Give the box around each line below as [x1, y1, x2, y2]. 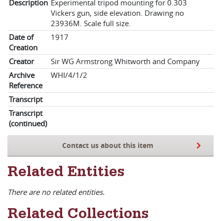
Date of [9, 32, 34, 42]
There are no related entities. [7, 187, 105, 197]
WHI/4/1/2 [51, 70, 87, 80]
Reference [9, 80, 42, 91]
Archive [9, 70, 35, 80]
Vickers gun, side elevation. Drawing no [51, 8, 184, 18]
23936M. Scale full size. [51, 18, 131, 29]
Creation [9, 42, 37, 53]
